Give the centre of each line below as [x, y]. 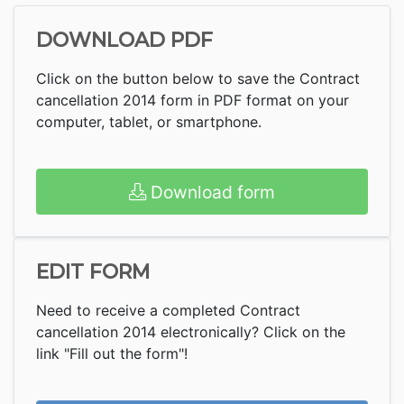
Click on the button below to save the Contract [198, 78]
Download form [211, 192]
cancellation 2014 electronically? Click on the [191, 332]
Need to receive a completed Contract [168, 311]
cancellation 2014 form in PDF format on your [193, 100]
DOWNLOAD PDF [124, 40]
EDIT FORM [93, 272]
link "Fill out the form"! [112, 354]
